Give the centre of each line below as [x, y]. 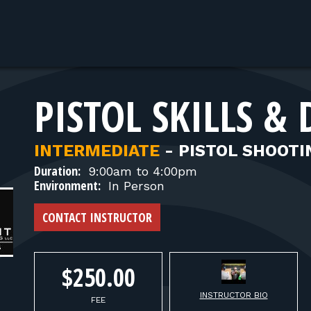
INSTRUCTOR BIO [234, 295]
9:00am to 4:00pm [141, 171]
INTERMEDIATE [97, 151]
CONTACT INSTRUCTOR [97, 217]
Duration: [57, 171]
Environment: [67, 185]
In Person [134, 186]
